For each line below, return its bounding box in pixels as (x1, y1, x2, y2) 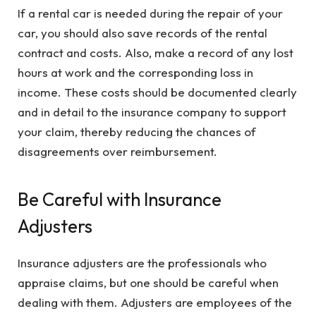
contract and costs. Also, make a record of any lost (18, 45, 293, 61)
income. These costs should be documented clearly (18, 85, 297, 100)
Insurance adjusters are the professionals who (18, 255, 267, 270)
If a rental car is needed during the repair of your (18, 6, 283, 21)
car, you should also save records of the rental (18, 25, 267, 41)
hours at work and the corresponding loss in (18, 65, 253, 80)
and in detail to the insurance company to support (18, 104, 286, 120)
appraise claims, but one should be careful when (18, 274, 279, 290)
